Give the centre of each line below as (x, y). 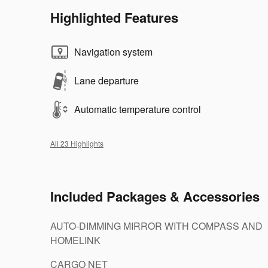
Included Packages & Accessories (155, 196)
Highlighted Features (114, 17)
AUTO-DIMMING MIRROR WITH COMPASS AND (156, 226)
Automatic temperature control (138, 109)
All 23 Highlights (77, 143)
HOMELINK (75, 240)
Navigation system (113, 51)
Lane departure (106, 80)
